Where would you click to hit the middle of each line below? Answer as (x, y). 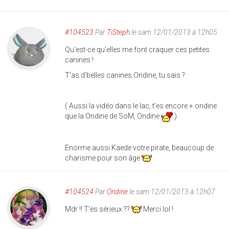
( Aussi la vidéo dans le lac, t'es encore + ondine (141, 106)
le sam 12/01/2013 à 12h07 (171, 191)
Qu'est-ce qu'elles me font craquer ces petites (137, 50)
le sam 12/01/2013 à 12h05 (174, 32)
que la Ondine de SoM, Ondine (113, 116)
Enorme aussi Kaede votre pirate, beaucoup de (139, 147)
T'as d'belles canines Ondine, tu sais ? (125, 75)
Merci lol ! (157, 209)
